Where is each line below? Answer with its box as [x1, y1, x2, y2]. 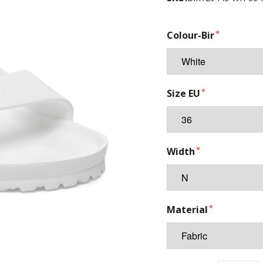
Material [167, 203, 208, 216]
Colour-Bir [167, 29, 214, 42]
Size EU [167, 87, 200, 100]
